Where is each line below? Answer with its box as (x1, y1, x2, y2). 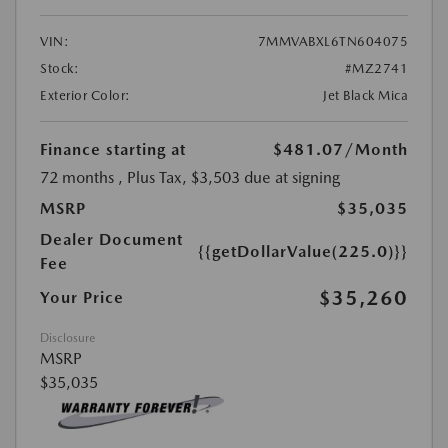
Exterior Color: (40, 88, 131, 104)
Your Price (40, 288, 124, 308)
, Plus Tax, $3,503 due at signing (118, 168, 340, 188)
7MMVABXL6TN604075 (257, 34, 408, 50)
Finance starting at (40, 140, 186, 160)
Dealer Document (40, 230, 183, 250)
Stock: (40, 61, 79, 77)
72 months (40, 168, 114, 188)
